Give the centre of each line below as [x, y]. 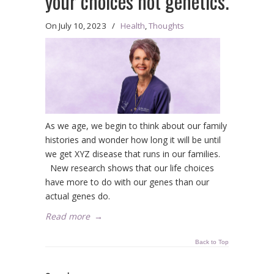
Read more [68, 217]
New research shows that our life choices [130, 168]
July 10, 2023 [83, 26]
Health [133, 26]
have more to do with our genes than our [127, 182]
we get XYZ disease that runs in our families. [133, 154]
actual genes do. [78, 196]
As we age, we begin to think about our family [136, 126]
